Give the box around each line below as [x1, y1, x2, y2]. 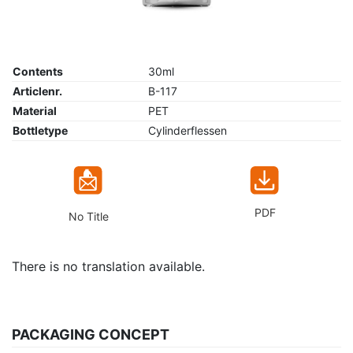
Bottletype [13, 124, 68, 138]
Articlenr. [13, 84, 62, 98]
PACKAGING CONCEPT [12, 326, 169, 344]
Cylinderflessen [148, 124, 227, 138]
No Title [68, 210, 109, 224]
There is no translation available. [12, 258, 205, 275]
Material [13, 104, 57, 118]
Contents [13, 65, 63, 79]
